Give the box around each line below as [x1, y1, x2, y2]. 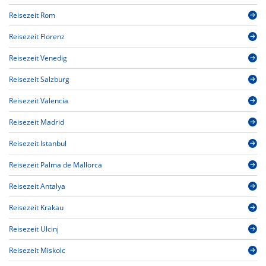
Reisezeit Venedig [9, 53, 67, 64]
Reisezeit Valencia [9, 96, 68, 106]
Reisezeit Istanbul [9, 138, 66, 149]
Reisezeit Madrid [9, 117, 64, 128]
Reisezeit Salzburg [9, 74, 69, 85]
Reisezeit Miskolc [9, 245, 65, 256]
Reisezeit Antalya [9, 181, 65, 192]
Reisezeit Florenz [9, 31, 65, 42]
